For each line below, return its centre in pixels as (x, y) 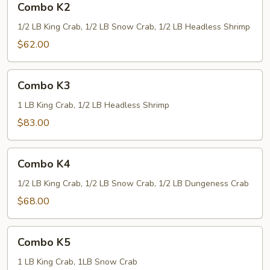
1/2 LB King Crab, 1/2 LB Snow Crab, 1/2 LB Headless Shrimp (134, 27)
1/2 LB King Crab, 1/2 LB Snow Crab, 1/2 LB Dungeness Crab (133, 184)
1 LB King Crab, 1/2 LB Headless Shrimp (93, 105)
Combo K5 (44, 242)
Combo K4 (44, 164)
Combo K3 (44, 86)
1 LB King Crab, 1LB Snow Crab (77, 262)
